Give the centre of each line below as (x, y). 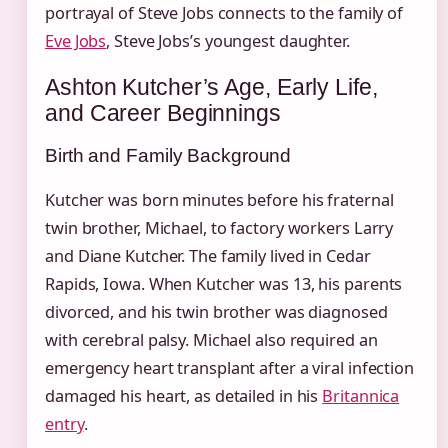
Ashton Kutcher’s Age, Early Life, (211, 86)
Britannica (361, 395)
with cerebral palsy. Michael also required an (211, 339)
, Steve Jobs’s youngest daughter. (228, 40)
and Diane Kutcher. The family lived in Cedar (208, 255)
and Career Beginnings (163, 112)
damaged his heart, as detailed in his (184, 395)
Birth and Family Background (168, 155)
